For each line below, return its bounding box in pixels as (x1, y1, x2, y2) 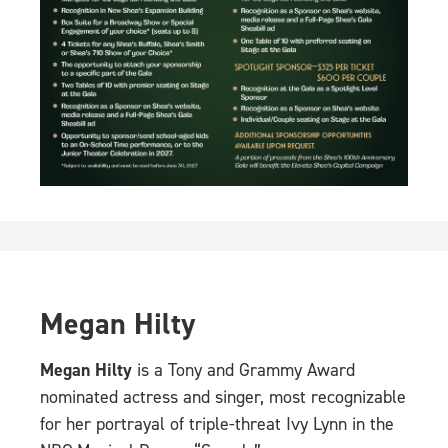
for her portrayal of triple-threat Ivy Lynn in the (40, 412, 394, 437)
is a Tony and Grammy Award (132, 358, 355, 383)
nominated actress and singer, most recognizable (40, 385, 406, 410)
